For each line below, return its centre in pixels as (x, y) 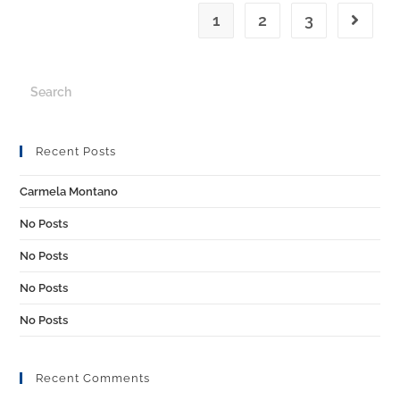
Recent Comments (93, 378)
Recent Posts (76, 151)
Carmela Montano (69, 192)
